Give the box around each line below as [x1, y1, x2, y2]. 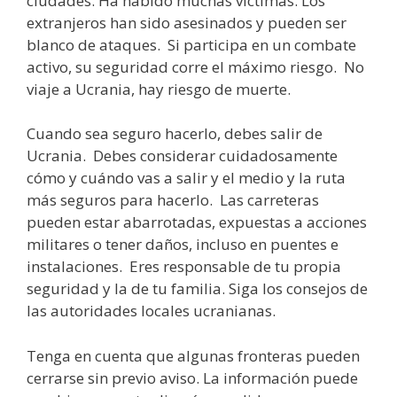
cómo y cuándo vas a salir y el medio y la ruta [27, 167, 346, 189]
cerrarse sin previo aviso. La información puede [27, 367, 358, 388]
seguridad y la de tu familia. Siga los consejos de [27, 278, 368, 300]
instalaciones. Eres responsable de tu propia [27, 256, 341, 277]
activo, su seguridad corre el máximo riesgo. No [27, 56, 364, 77]
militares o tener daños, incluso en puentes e [27, 234, 339, 255]
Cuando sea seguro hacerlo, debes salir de [27, 123, 323, 144]
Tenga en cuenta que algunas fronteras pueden [27, 345, 360, 366]
